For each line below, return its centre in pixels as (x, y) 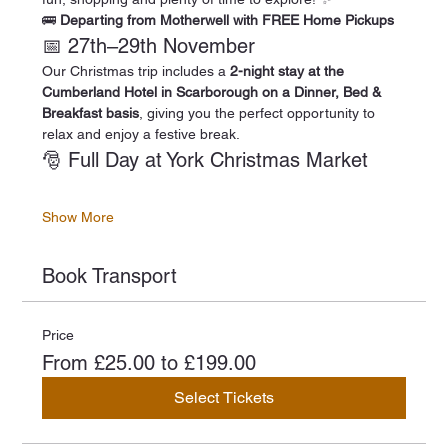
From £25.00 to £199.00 (149, 363)
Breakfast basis (91, 113)
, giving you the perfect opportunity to (259, 113)
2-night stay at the (289, 71)
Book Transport (110, 276)
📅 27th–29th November (149, 46)
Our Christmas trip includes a (136, 71)
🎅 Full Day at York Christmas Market (205, 160)
